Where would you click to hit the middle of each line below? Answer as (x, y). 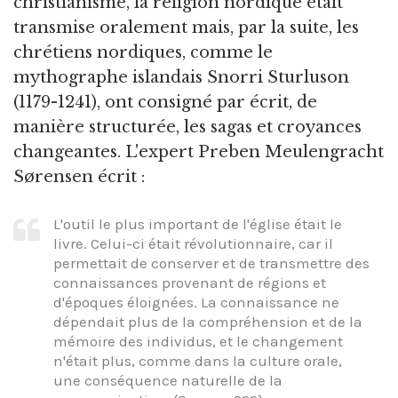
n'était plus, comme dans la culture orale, (198, 360)
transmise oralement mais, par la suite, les (186, 28)
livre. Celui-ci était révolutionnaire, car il (193, 243)
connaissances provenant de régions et (190, 282)
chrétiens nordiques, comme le (143, 53)
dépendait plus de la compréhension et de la (208, 321)
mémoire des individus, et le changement (198, 341)
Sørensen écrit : (79, 177)
